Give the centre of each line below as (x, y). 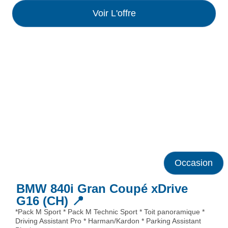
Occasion (194, 163)
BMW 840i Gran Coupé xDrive (102, 188)
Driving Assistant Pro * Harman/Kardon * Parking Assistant (108, 221)
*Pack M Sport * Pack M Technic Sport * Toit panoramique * (110, 211)
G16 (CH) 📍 (50, 201)
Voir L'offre (114, 13)
